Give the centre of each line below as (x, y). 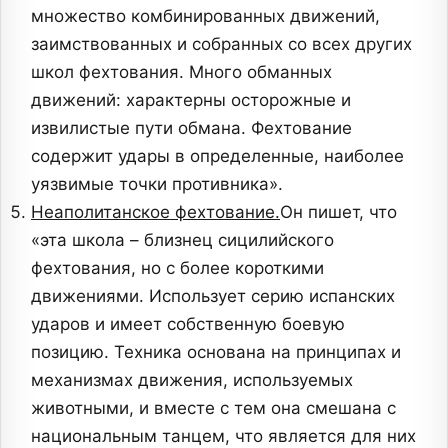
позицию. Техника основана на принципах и (216, 352)
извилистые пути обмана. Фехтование (191, 128)
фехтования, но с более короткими (177, 268)
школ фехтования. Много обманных (181, 72)
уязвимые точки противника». (157, 184)
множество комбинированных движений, (205, 16)
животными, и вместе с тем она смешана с (213, 408)
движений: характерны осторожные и (191, 100)
